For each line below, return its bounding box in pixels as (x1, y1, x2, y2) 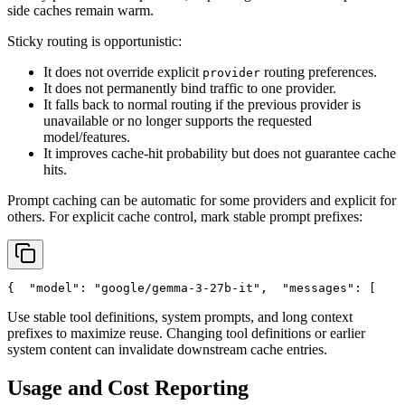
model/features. (43, 128, 130, 145)
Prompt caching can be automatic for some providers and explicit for (7, 192, 396, 208)
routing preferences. (260, 63, 377, 80)
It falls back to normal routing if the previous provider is (43, 96, 361, 112)
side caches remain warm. (7, 2, 154, 18)
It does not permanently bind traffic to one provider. (43, 80, 336, 96)
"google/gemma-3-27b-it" (94, 280, 260, 295)
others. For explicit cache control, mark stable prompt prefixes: (7, 208, 363, 224)
